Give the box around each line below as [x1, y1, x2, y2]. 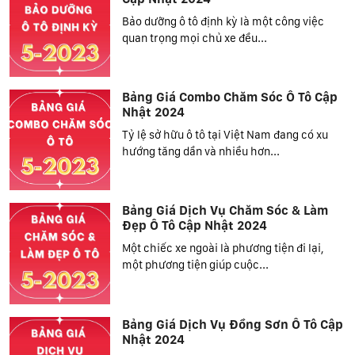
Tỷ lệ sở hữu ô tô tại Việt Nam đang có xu [122, 128, 329, 142]
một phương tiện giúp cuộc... [122, 258, 269, 272]
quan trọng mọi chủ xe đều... [122, 30, 268, 44]
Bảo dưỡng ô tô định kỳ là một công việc [122, 13, 325, 28]
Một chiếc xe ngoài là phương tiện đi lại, [122, 241, 325, 255]
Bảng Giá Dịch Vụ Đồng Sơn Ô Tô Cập [122, 316, 344, 332]
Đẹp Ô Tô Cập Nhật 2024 [122, 218, 268, 234]
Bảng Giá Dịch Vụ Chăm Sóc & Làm [122, 203, 329, 219]
